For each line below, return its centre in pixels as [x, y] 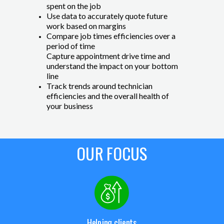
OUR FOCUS [112, 153]
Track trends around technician [99, 86]
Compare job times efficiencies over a [111, 36]
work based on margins [86, 26]
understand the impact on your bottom [112, 66]
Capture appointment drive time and [108, 56]
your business [70, 106]
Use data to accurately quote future [107, 16]
